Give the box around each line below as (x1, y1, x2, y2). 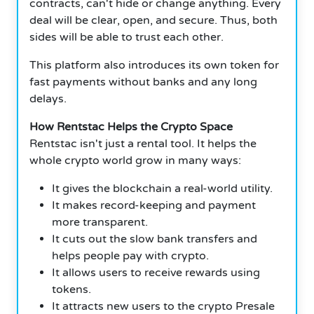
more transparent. (52, 214, 148, 229)
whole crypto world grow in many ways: (29, 153, 241, 168)
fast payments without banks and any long (29, 74, 257, 89)
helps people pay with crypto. (52, 248, 209, 263)
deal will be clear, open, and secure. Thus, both (29, 13, 278, 27)
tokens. (52, 282, 91, 296)
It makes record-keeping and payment (52, 198, 256, 212)
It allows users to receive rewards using (52, 265, 260, 280)
